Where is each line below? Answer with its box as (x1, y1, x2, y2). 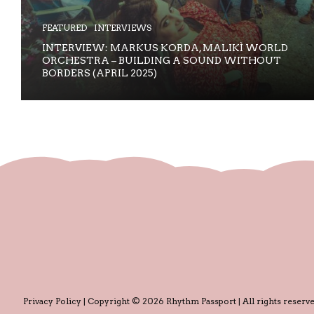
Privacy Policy (23, 296, 81, 306)
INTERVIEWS (94, 22, 151, 33)
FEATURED (42, 22, 87, 33)
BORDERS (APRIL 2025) (42, 67, 157, 78)
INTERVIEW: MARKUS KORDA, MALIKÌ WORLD (42, 41, 288, 53)
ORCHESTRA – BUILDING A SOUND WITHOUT (42, 54, 281, 66)
